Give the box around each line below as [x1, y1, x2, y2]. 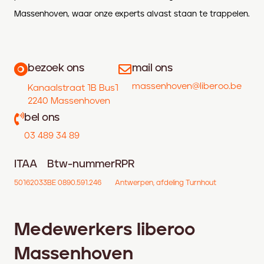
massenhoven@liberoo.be [132, 82, 242, 91]
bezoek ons [28, 63, 84, 74]
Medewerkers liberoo [14, 221, 195, 239]
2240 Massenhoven [28, 97, 110, 105]
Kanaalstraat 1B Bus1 [28, 84, 118, 93]
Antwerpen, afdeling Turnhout [115, 179, 216, 187]
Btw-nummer [47, 159, 115, 170]
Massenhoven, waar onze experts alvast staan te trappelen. [14, 10, 250, 18]
